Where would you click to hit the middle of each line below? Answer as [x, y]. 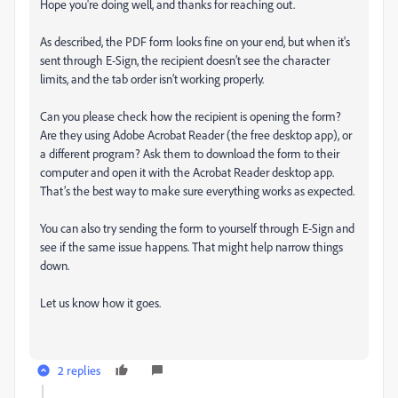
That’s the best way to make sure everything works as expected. [197, 191]
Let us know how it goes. [100, 302]
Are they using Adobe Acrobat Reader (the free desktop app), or [196, 135]
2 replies [79, 370]
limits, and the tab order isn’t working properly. [152, 79]
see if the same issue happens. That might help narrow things [191, 247]
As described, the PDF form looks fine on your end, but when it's [195, 41]
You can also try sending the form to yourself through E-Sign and [197, 228]
